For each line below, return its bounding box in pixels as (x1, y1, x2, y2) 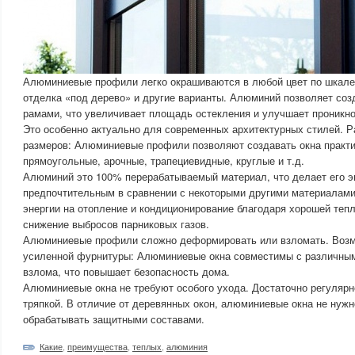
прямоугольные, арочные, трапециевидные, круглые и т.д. (23, 153, 304, 168)
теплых (132, 340, 162, 353)
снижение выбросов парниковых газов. (23, 216, 209, 231)
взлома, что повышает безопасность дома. (23, 264, 230, 279)
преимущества (67, 340, 128, 353)
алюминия (166, 340, 208, 353)
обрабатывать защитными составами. (23, 311, 204, 326)
